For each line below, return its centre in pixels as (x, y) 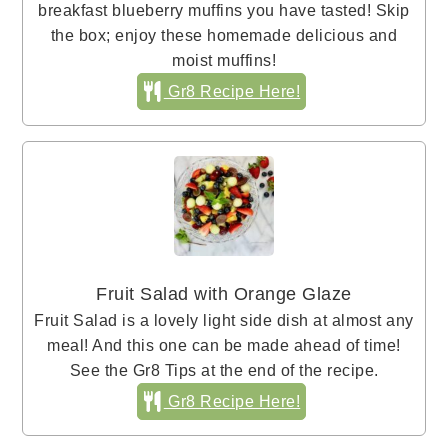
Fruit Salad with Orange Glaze (224, 294)
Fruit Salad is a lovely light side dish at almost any (224, 320)
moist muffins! (224, 60)
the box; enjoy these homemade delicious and (224, 35)
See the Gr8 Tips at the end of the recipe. (224, 370)
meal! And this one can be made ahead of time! (224, 345)
